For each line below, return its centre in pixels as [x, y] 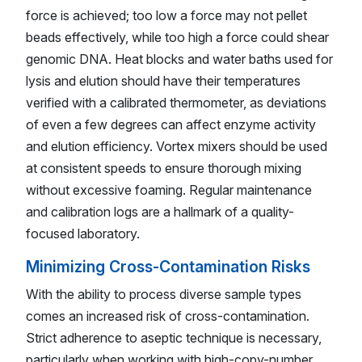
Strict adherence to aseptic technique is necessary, [174, 338]
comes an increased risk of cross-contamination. [168, 316]
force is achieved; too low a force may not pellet [166, 15]
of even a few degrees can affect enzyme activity [171, 124]
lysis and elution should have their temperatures [163, 80]
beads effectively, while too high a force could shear [177, 37]
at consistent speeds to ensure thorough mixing [164, 168]
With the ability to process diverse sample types [164, 295]
